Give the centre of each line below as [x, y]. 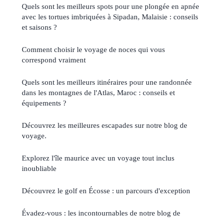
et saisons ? [39, 27]
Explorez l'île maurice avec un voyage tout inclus [98, 158]
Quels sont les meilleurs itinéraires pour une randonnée [107, 82]
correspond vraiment [54, 59]
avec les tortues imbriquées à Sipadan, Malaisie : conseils [110, 16]
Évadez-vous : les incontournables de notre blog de [101, 213]
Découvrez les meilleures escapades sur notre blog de [105, 125]
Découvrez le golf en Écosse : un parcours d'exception [106, 190]
